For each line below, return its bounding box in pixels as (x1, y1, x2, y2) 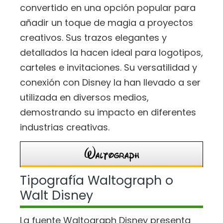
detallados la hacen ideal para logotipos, (20, 46, 203, 59)
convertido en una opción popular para (20, 1, 196, 14)
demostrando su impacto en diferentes (20, 106, 196, 118)
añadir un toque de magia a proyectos (20, 16, 193, 29)
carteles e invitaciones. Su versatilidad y (20, 61, 197, 74)
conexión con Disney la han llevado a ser (20, 76, 201, 89)
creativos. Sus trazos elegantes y (20, 31, 167, 44)
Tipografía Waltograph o (20, 172, 173, 190)
